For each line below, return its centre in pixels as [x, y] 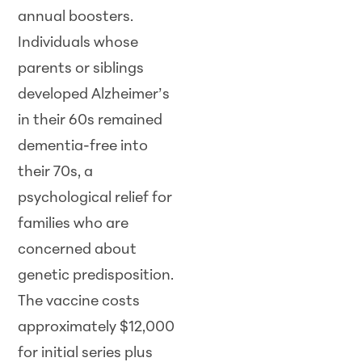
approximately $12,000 [97, 328]
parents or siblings [81, 69]
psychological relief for [95, 199]
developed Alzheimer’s [94, 95]
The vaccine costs [79, 302]
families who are [74, 225]
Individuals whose [78, 44]
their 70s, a [56, 173]
